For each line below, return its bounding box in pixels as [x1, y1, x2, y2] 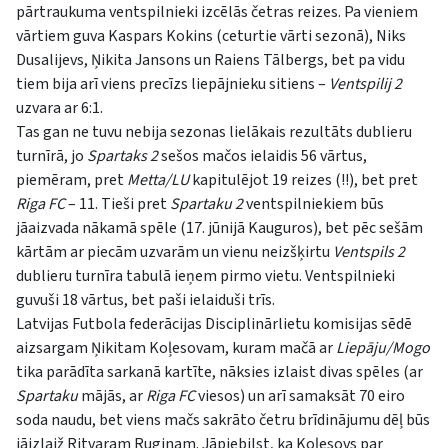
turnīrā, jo [16, 144, 87, 167]
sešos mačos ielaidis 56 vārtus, [158, 144, 367, 167]
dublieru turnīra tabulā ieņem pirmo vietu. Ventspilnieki [16, 264, 395, 287]
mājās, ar [78, 384, 146, 407]
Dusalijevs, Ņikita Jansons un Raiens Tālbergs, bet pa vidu [16, 48, 405, 71]
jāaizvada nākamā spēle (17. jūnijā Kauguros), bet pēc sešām [16, 216, 423, 239]
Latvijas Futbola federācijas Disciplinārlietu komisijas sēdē [16, 312, 412, 335]
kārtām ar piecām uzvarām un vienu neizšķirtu [16, 240, 333, 263]
